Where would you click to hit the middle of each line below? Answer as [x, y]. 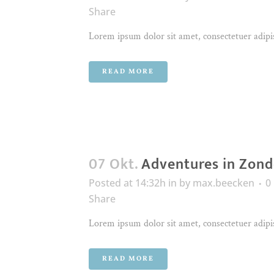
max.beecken [224, 183]
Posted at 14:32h [127, 183]
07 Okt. [113, 165]
